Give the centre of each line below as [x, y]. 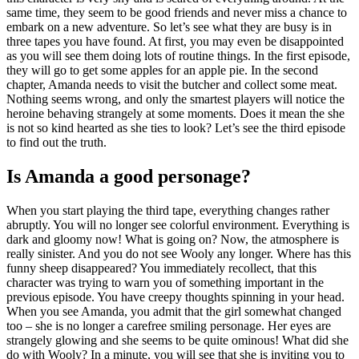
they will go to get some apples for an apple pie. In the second [162, 70]
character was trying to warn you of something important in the [165, 282]
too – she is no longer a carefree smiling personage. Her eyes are [169, 325]
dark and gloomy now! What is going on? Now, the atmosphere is [173, 239]
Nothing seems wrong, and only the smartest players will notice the [175, 99]
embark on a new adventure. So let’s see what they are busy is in [169, 26]
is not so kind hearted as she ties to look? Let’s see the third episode [176, 127]
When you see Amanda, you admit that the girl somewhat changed [174, 311]
